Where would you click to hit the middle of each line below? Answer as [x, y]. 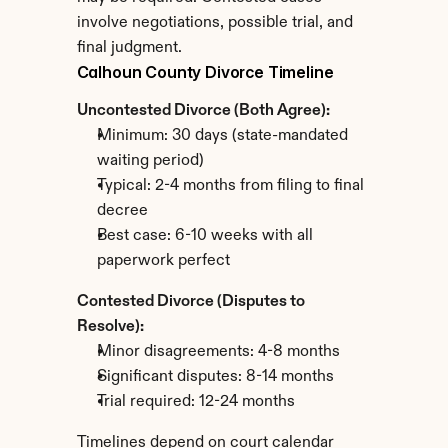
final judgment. [129, 48]
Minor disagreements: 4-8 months [218, 352]
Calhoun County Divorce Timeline [205, 72]
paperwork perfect [163, 261]
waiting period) [150, 161]
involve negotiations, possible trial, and [214, 23]
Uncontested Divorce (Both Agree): [203, 111]
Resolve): [110, 327]
